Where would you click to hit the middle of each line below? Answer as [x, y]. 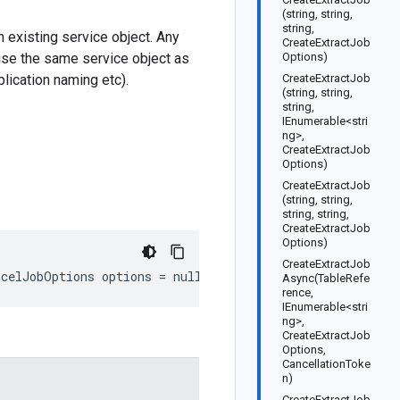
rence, [298, 292]
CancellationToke [326, 364]
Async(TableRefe [326, 278]
